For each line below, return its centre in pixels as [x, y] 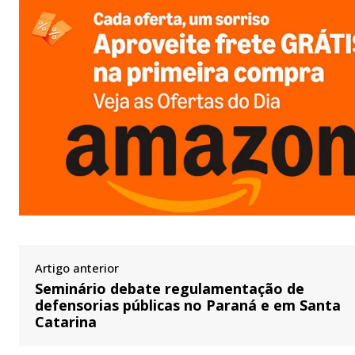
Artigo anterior [77, 267]
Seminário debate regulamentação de [170, 288]
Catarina [66, 321]
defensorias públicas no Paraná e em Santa [188, 305]
